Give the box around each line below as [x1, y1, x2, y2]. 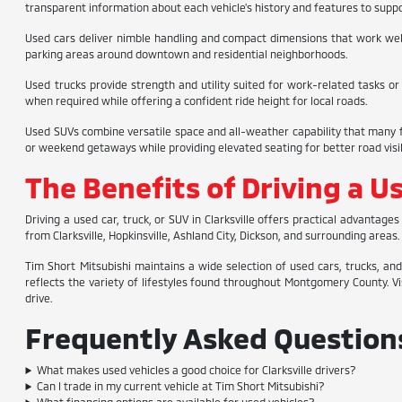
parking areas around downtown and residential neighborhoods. [25, 48, 348, 60]
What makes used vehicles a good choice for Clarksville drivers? [37, 363, 357, 376]
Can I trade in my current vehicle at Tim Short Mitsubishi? [37, 380, 326, 392]
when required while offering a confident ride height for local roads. [25, 94, 368, 107]
